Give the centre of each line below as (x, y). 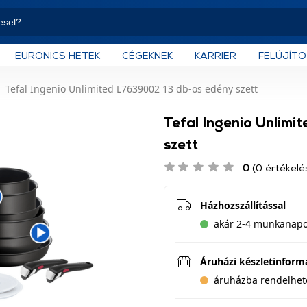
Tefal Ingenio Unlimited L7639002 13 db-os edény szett (132, 89)
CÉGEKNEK (147, 55)
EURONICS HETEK (58, 55)
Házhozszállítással (243, 205)
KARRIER (216, 55)
